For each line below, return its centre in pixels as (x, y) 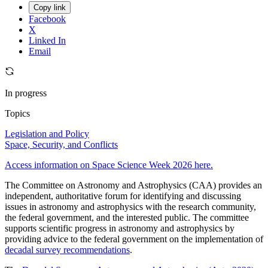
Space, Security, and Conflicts (61, 145)
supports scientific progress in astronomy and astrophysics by (120, 229)
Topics (17, 114)
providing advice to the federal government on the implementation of (134, 239)
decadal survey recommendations (67, 250)
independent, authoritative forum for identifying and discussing (123, 196)
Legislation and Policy (47, 134)
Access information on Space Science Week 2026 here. (109, 165)
